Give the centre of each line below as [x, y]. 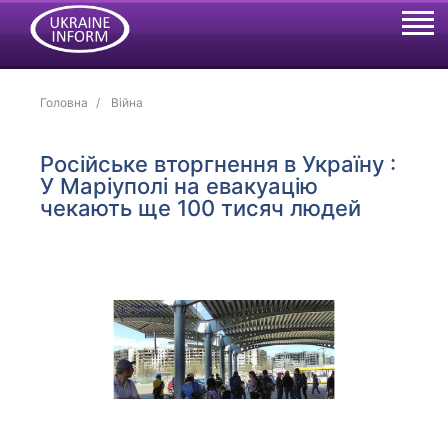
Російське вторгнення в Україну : [218, 164]
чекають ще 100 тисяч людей [201, 208]
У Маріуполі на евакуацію [179, 186]
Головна [64, 102]
